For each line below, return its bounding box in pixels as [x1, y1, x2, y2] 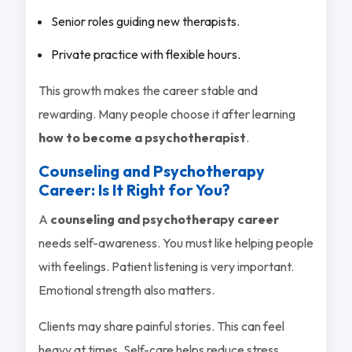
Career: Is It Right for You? [38, 179, 230, 200]
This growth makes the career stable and [38, 82, 258, 98]
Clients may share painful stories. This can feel [38, 317, 284, 334]
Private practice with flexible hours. [50, 46, 240, 62]
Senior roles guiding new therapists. [50, 13, 240, 29]
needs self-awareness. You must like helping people [38, 234, 313, 251]
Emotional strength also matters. [38, 281, 214, 298]
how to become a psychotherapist [38, 129, 246, 145]
